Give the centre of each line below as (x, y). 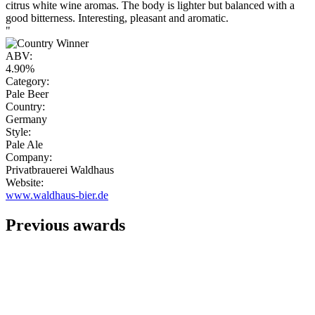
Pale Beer (27, 94)
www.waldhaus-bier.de (57, 195)
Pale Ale (24, 145)
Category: (27, 82)
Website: (25, 183)
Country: (25, 107)
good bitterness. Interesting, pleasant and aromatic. (117, 18)
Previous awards (65, 225)
